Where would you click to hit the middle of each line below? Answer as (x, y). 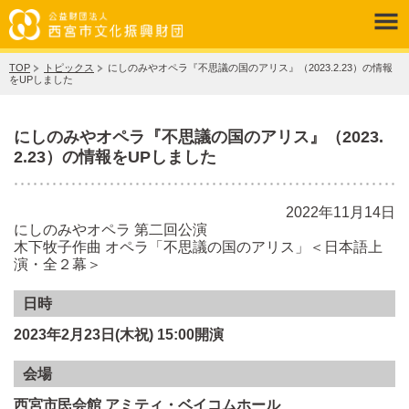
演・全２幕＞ (58, 264)
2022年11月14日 (341, 212)
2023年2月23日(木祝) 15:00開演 (119, 335)
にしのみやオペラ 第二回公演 (110, 230)
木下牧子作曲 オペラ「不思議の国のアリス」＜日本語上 (198, 247)
